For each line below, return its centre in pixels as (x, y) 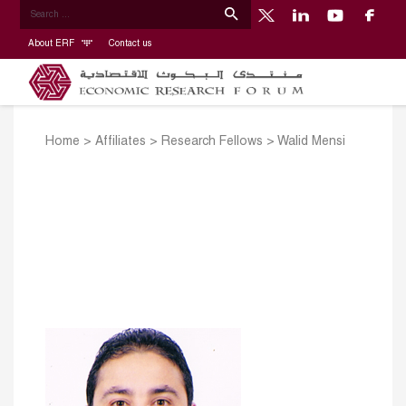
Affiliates (121, 142)
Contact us (130, 43)
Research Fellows (212, 142)
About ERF (52, 43)
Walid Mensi (311, 142)
